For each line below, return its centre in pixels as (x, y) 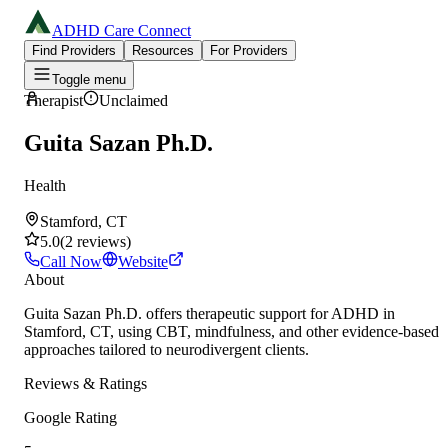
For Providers (249, 50)
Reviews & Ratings (85, 383)
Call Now (71, 261)
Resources (163, 50)
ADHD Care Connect (121, 30)
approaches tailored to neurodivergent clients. (166, 349)
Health (45, 185)
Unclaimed (133, 100)
